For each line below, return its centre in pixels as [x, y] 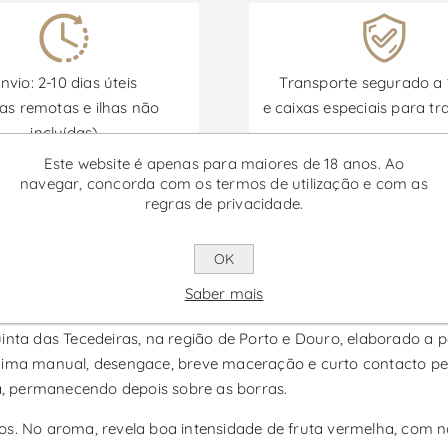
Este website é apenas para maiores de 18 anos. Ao [224, 163]
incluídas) [64, 132]
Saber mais [224, 293]
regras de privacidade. [224, 203]
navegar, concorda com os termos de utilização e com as [224, 183]
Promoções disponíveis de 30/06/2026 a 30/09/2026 [224, 212]
